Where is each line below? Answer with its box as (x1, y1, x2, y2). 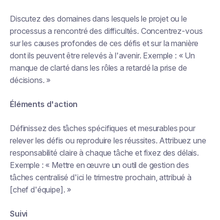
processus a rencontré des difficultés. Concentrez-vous (10, 26, 203, 36)
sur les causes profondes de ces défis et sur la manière (10, 38, 199, 48)
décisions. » (10, 75, 51, 85)
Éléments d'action (10, 99, 78, 109)
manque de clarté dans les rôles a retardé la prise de (10, 63, 187, 73)
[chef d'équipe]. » (10, 185, 72, 194)
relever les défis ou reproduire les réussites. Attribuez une (10, 136, 206, 145)
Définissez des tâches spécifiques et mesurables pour (10, 123, 195, 133)
